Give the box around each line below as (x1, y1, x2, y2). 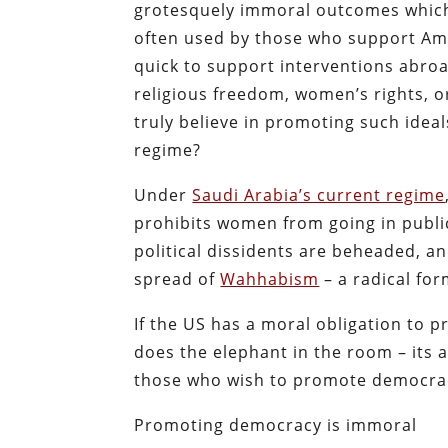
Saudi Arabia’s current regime (192, 184, 446, 207)
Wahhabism (220, 268, 320, 291)
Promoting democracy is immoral (134, 414, 418, 437)
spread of (134, 268, 221, 291)
